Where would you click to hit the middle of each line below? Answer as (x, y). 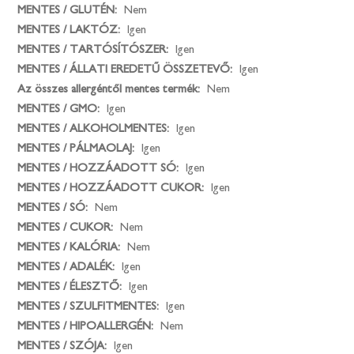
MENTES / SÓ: (55, 207)
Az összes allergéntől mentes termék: (111, 88)
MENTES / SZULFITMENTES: (90, 306)
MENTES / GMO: (60, 108)
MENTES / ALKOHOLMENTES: (95, 128)
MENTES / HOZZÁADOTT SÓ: (100, 168)
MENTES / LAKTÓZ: (71, 29)
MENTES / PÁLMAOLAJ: (78, 148)
